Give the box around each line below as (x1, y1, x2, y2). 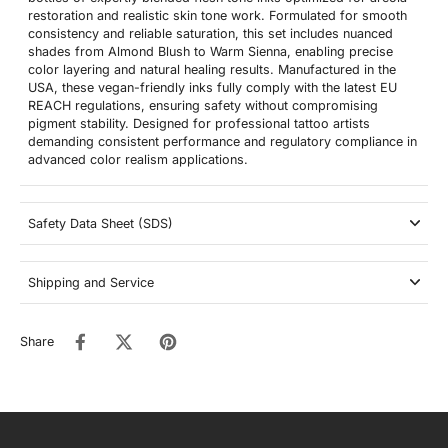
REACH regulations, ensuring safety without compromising (28, 97, 378, 113)
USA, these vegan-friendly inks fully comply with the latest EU (28, 79, 397, 95)
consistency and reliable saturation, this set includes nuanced (28, 25, 393, 41)
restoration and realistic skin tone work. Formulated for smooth (28, 7, 407, 23)
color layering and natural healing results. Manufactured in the (28, 61, 396, 77)
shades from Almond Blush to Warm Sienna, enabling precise (28, 43, 393, 59)
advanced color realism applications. (28, 151, 248, 167)
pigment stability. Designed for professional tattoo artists (28, 115, 370, 131)
